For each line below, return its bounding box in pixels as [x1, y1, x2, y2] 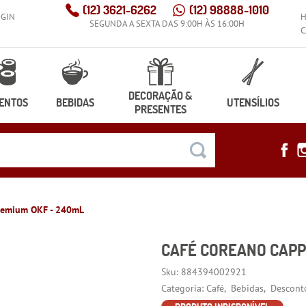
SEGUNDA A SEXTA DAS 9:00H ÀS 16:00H [89, 18, 245, 29]
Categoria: [161, 282, 204, 295]
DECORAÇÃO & [128, 89, 193, 102]
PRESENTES [134, 102, 186, 116]
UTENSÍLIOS [226, 96, 279, 109]
